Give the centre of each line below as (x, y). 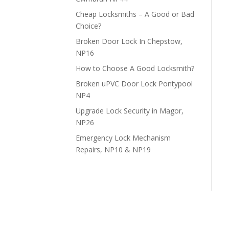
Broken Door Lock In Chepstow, (129, 41)
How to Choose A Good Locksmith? (135, 68)
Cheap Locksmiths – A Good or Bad (135, 14)
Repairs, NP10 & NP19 (113, 149)
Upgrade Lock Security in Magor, (129, 110)
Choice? (88, 26)
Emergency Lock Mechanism (123, 138)
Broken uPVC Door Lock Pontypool (134, 83)
